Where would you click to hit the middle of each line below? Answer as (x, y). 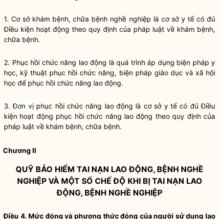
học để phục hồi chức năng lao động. (64, 83)
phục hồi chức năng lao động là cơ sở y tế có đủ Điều (124, 106)
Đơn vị (23, 106)
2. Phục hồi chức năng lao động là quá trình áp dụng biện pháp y (109, 62)
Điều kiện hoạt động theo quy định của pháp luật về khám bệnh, (109, 29)
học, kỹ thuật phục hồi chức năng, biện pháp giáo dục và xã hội (109, 73)
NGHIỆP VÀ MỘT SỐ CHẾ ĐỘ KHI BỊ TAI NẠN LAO (109, 181)
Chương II (20, 150)
